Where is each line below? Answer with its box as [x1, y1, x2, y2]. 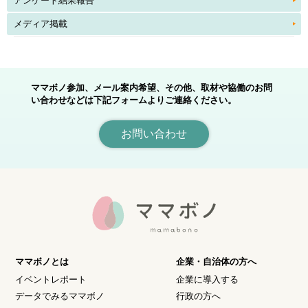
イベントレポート [15, 274, 87, 285]
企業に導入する [176, 274, 239, 285]
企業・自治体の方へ [176, 256, 257, 267]
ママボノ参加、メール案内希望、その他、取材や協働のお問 [31, 82, 272, 93]
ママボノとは [15, 256, 69, 267]
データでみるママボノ [15, 290, 105, 301]
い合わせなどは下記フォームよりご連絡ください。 [31, 94, 236, 105]
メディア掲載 [14, 18, 67, 29]
